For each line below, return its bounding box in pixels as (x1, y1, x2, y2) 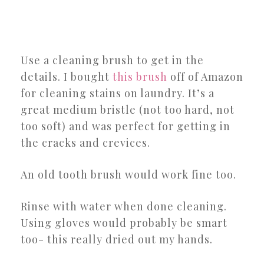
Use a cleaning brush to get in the (21, 52, 204, 67)
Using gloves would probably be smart (21, 215, 227, 230)
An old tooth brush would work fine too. (21, 167, 239, 181)
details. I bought (21, 69, 113, 84)
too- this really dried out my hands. (21, 232, 213, 246)
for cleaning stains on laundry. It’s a (21, 85, 214, 100)
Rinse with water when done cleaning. (21, 199, 227, 213)
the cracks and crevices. (21, 135, 150, 150)
